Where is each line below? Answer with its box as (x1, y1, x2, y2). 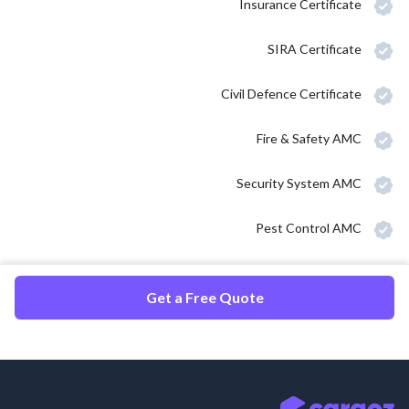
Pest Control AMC (256, 219, 362, 236)
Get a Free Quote (145, 288, 264, 306)
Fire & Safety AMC (257, 130, 362, 146)
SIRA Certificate (267, 40, 362, 57)
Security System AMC (236, 174, 362, 191)
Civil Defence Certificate (221, 85, 362, 101)
